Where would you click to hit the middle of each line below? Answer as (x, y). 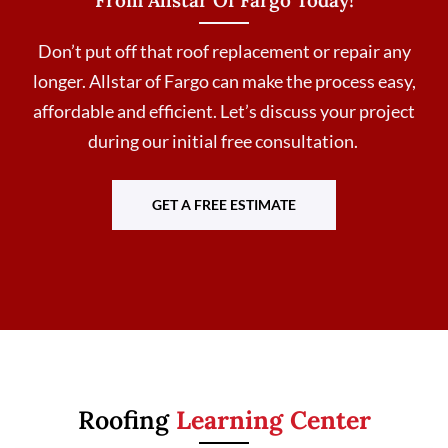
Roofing (126, 420)
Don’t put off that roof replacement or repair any (224, 50)
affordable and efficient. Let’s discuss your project (224, 110)
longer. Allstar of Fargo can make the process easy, (224, 80)
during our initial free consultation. (224, 140)
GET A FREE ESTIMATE (224, 205)
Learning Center (273, 420)
